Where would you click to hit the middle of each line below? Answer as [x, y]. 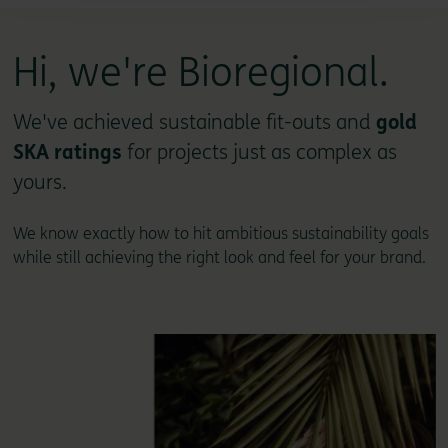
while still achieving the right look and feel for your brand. [219, 257]
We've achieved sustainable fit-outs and [194, 122]
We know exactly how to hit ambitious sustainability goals [220, 233]
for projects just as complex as [259, 152]
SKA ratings [67, 152]
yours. [39, 182]
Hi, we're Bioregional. [200, 72]
